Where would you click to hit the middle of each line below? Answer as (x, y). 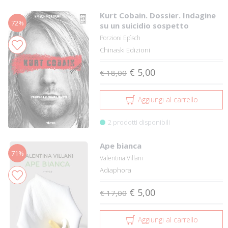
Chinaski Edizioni (125, 50)
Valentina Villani (122, 158)
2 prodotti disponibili (139, 122)
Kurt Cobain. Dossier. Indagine (158, 15)
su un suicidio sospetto (145, 25)
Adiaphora (116, 170)
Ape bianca (121, 146)
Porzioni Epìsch (120, 38)
